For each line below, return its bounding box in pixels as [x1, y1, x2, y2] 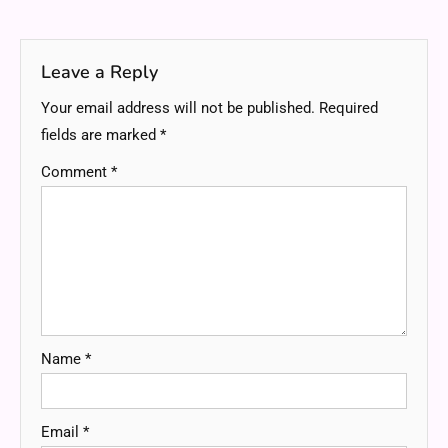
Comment [41, 163, 111, 182]
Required [319, 99, 378, 118]
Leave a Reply [41, 60, 158, 85]
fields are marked [41, 126, 160, 145]
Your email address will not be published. [41, 99, 315, 118]
